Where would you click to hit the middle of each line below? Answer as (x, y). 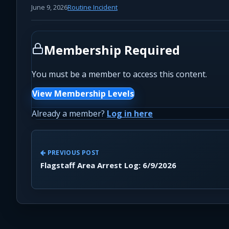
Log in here (130, 113)
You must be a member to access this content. (119, 74)
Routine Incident (93, 7)
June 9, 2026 (49, 7)
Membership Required (112, 50)
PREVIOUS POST (73, 153)
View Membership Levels (83, 93)
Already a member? (69, 113)
